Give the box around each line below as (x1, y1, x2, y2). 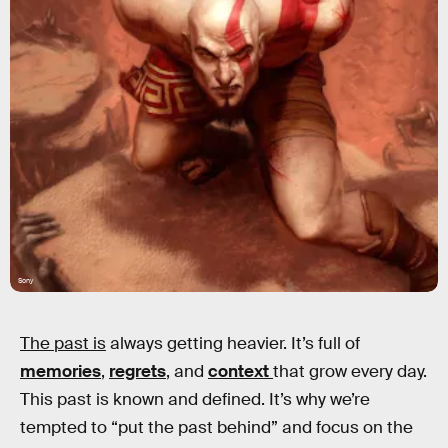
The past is (20, 333, 106, 354)
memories (20, 361, 101, 382)
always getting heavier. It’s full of (106, 333, 360, 354)
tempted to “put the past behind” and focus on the (20, 417, 413, 438)
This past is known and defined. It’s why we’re (20, 389, 370, 410)
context (208, 361, 273, 382)
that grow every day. (273, 361, 427, 382)
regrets (109, 361, 166, 382)
